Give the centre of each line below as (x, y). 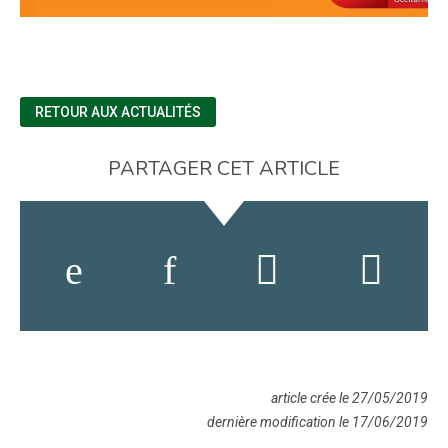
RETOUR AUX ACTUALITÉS (118, 112)
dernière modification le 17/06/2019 (317, 422)
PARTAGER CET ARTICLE (224, 169)
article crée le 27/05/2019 (349, 398)
